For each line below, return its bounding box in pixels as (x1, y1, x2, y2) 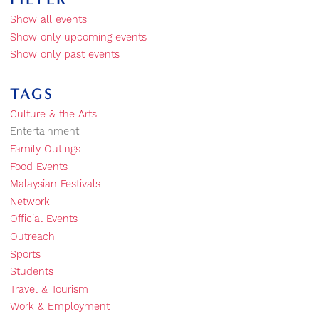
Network (10, 195, 50, 209)
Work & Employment (10, 300, 110, 314)
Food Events (10, 160, 68, 174)
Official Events (10, 213, 78, 226)
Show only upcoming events (10, 31, 147, 44)
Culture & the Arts (10, 108, 97, 121)
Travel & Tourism (10, 283, 88, 296)
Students (10, 266, 53, 279)
